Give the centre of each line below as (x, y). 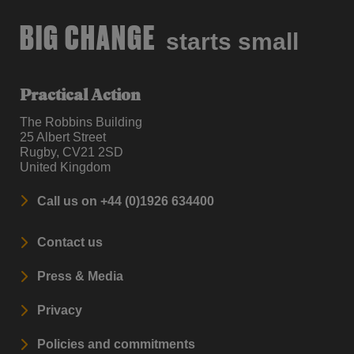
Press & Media (80, 276)
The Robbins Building (81, 122)
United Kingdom (65, 167)
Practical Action (80, 96)
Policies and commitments (116, 344)
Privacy (60, 310)
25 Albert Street (63, 137)
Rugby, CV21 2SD (72, 152)
